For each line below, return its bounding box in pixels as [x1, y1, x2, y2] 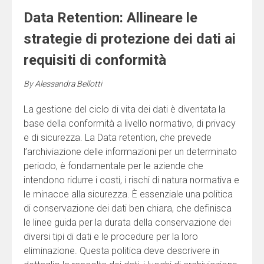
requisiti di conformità [24, 52, 166, 69]
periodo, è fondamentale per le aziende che [24, 160, 203, 172]
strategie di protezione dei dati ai [24, 31, 236, 48]
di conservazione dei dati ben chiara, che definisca [24, 203, 232, 214]
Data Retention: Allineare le [24, 9, 197, 27]
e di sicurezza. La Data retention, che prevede [24, 132, 212, 144]
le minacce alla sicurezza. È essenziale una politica [24, 189, 233, 200]
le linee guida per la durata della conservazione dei [24, 217, 231, 229]
